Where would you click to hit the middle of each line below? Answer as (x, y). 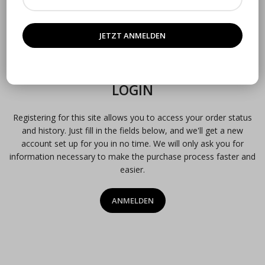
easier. (132, 170)
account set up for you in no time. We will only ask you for (132, 144)
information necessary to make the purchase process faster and (132, 157)
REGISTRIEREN (47, 22)
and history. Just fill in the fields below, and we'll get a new (132, 131)
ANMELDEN (132, 201)
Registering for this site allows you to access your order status (132, 118)
